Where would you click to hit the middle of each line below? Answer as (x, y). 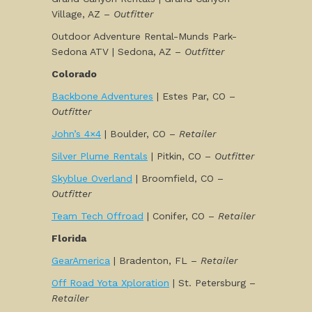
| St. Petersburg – (212, 283)
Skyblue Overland (92, 178)
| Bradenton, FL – (155, 260)
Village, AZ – (83, 14)
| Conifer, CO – (181, 216)
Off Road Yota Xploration (110, 283)
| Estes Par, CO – (194, 96)
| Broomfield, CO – (178, 178)
